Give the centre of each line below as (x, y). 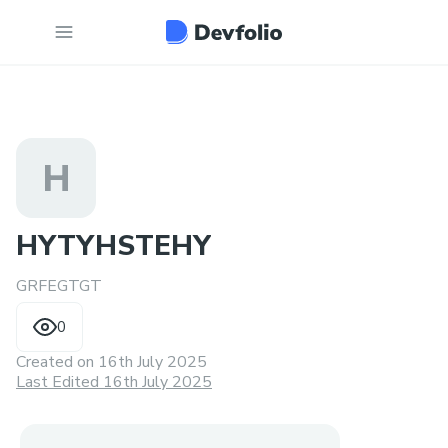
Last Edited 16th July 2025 (114, 382)
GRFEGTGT (59, 286)
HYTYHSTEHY (113, 246)
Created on (57, 362)
